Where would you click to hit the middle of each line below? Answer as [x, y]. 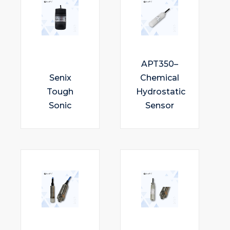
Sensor [160, 105]
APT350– [160, 64]
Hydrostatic [161, 91]
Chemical [160, 78]
